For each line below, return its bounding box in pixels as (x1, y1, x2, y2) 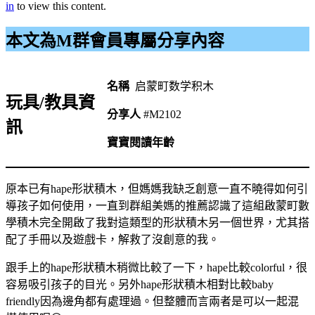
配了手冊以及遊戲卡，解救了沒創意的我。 (6, 233, 219, 245)
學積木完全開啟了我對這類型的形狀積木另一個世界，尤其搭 (6, 216, 309, 229)
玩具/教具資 (6, 93, 95, 112)
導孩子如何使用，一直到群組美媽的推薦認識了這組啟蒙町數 (6, 199, 309, 212)
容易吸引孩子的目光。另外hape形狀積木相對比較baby (6, 278, 274, 290)
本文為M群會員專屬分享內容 (6, 31, 224, 50)
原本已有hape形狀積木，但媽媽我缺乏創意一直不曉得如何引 (6, 182, 308, 195)
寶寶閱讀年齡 (106, 136, 174, 148)
